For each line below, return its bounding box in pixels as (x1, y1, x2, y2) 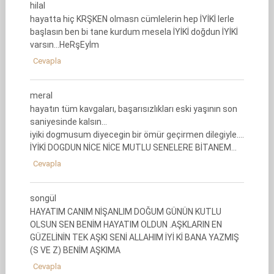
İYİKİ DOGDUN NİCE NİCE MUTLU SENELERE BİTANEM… (29, 143, 237, 152)
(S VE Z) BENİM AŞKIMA (29, 245, 120, 255)
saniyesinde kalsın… (29, 117, 107, 127)
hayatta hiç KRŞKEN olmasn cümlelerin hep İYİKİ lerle (29, 14, 234, 24)
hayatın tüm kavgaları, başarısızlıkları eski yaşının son (29, 104, 237, 114)
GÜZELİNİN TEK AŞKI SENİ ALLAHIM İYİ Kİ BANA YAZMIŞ (29, 232, 239, 242)
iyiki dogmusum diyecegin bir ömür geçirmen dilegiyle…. (29, 130, 244, 139)
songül (29, 193, 56, 203)
